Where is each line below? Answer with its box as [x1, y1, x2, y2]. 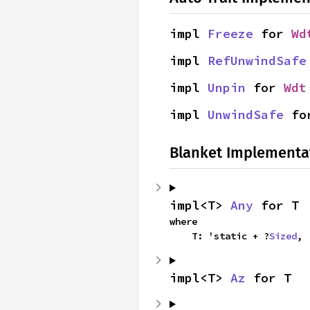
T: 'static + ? [192, 230, 269, 242]
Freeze [208, 26, 253, 42]
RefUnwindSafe [208, 53, 307, 69]
